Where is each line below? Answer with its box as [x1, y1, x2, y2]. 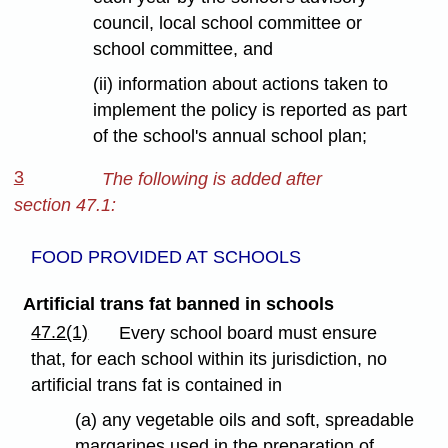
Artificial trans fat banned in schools [22, 294, 334, 315]
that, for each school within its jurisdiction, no [31, 349, 388, 370]
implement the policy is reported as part [92, 99, 407, 120]
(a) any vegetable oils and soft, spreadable [75, 410, 415, 431]
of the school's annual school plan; [92, 125, 367, 146]
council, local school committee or [92, 12, 362, 33]
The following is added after [101, 168, 322, 189]
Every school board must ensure [119, 323, 378, 344]
